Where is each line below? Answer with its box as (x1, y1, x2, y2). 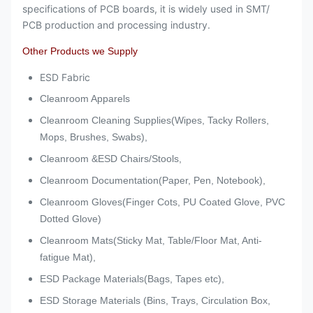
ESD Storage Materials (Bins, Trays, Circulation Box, (40, 295, 270, 306)
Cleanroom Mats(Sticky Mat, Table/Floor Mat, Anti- (40, 235, 262, 246)
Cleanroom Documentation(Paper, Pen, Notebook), (40, 175, 265, 186)
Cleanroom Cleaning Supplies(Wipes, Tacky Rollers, (40, 115, 269, 126)
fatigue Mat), (40, 252, 96, 263)
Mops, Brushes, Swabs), (40, 131, 147, 143)
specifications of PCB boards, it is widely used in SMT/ (22, 3, 270, 15)
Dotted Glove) (40, 213, 101, 224)
